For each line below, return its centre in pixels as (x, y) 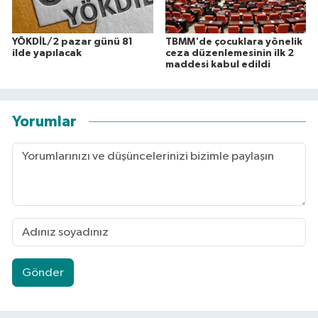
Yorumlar (44, 121)
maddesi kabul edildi (218, 65)
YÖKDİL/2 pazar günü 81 (72, 42)
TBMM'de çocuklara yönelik (234, 42)
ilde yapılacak (47, 54)
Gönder (43, 273)
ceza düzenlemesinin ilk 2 (229, 54)
